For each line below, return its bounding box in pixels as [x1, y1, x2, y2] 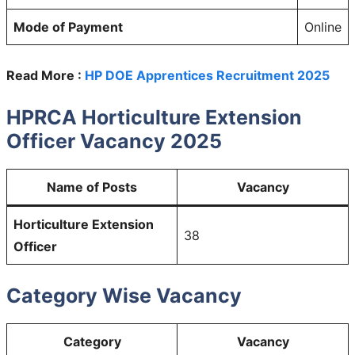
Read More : [6, 67, 85, 83]
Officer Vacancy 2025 [6, 128, 222, 153]
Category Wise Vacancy [6, 283, 242, 307]
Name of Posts [47, 178, 137, 195]
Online [304, 18, 342, 35]
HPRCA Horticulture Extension [6, 105, 302, 129]
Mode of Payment [13, 18, 123, 35]
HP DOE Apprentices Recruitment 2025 [85, 67, 330, 83]
